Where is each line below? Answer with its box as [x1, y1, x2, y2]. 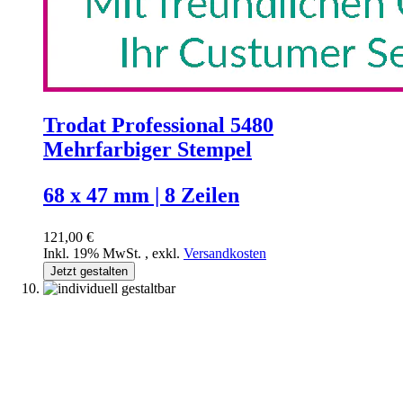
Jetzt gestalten [50, 264, 128, 279]
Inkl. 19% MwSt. [43, 246, 145, 262]
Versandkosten [184, 246, 266, 262]
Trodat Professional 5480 [43, 113, 273, 138]
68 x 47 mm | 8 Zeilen [43, 184, 239, 208]
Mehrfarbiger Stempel [43, 138, 252, 162]
